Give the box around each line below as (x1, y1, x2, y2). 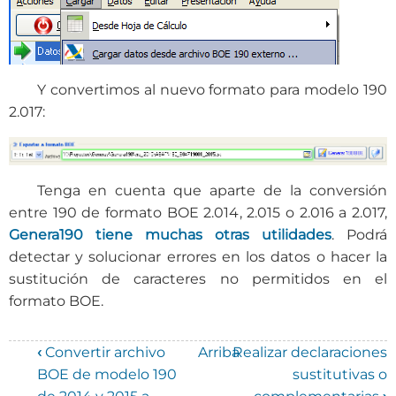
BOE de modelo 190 (37, 365, 177, 383)
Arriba (198, 343, 240, 361)
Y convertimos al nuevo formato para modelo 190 (37, 80, 387, 98)
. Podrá (331, 225, 387, 243)
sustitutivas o (293, 365, 387, 383)
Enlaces (9, 359, 84, 385)
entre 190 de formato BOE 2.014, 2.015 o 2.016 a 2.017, (9, 203, 387, 221)
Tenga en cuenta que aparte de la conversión (37, 181, 387, 199)
